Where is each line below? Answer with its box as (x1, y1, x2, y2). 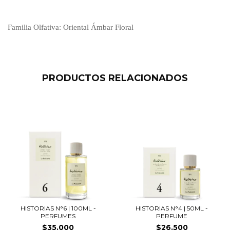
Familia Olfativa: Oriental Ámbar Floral (8, 23, 133, 31)
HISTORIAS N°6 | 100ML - (20, 204, 96, 212)
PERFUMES (41, 212, 76, 220)
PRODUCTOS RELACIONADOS (42, 72, 188, 84)
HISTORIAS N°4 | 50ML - (136, 204, 208, 212)
